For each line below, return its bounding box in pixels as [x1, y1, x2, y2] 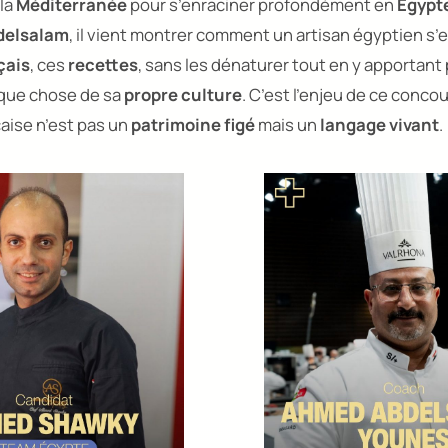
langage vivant [320, 112, 439, 136]
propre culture [124, 82, 242, 106]
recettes [68, 52, 138, 76]
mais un [255, 112, 320, 136]
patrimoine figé [131, 112, 255, 136]
